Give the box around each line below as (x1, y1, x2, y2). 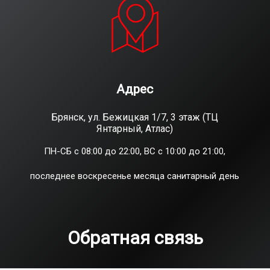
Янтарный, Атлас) (96, 123, 174, 134)
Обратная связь (67, 227, 203, 248)
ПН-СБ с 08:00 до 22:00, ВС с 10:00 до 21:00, (44, 146, 226, 157)
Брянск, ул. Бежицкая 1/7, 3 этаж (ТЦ (51, 111, 219, 123)
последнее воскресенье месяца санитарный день (30, 171, 240, 181)
